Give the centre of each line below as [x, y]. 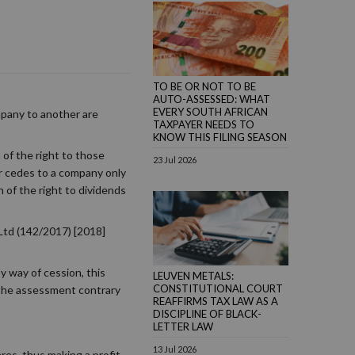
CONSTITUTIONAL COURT [218, 288]
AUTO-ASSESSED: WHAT [212, 99]
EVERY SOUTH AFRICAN [210, 111]
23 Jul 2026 [175, 159]
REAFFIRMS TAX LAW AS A [216, 301]
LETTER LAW [183, 326]
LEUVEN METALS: [193, 275]
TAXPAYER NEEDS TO [204, 124]
